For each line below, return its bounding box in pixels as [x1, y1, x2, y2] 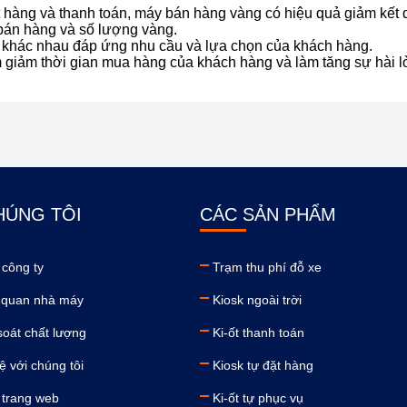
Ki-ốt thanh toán [212, 325, 304, 340]
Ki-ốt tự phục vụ [212, 391, 303, 405]
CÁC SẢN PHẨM [199, 204, 336, 224]
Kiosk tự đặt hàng [212, 358, 313, 372]
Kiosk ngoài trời [212, 293, 302, 307]
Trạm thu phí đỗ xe [212, 260, 322, 274]
